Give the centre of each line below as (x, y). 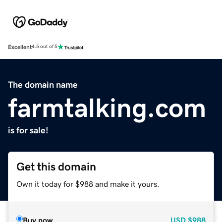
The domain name (43, 84)
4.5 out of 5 (45, 47)
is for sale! (28, 130)
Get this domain (56, 166)
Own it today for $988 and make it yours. (88, 184)
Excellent (20, 47)
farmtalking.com (107, 107)
